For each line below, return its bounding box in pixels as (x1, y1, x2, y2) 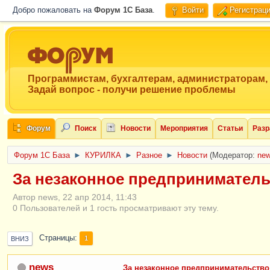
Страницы (39, 234, 75, 243)
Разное (136, 151, 162, 160)
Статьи (218, 124, 243, 133)
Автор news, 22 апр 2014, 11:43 (13, 192, 137, 202)
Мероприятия (160, 124, 208, 133)
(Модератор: (210, 151, 257, 160)
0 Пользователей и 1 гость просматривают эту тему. (13, 202, 219, 213)
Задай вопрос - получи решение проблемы (28, 84, 236, 95)
